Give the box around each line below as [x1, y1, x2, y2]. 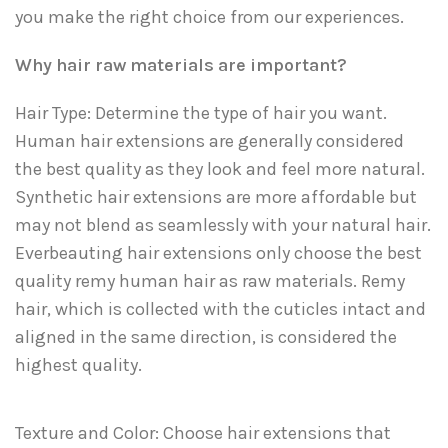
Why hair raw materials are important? [15, 54, 351, 77]
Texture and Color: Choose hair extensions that [15, 422, 391, 445]
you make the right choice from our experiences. [15, 6, 404, 29]
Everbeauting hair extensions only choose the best [15, 242, 422, 265]
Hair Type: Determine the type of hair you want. [15, 102, 387, 125]
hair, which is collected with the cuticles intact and [15, 298, 426, 321]
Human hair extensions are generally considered [15, 130, 404, 153]
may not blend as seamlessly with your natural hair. [15, 214, 431, 237]
